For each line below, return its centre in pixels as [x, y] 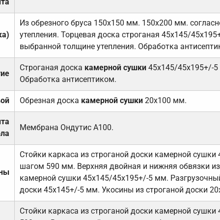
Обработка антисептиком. [68, 79]
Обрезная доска [50, 100]
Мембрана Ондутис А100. [66, 127]
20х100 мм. [165, 100]
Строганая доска [52, 67]
